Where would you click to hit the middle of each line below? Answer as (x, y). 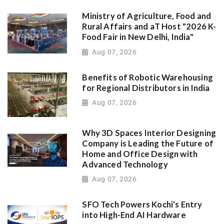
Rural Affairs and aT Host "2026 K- (149, 27)
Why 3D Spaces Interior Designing (149, 133)
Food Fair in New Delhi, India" (138, 37)
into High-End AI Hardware (134, 215)
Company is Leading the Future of (148, 143)
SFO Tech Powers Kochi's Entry (142, 205)
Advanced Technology (125, 164)
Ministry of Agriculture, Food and (147, 16)
